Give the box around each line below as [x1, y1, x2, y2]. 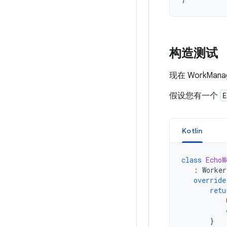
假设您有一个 [169, 91, 220, 101]
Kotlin [182, 126, 203, 135]
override [194, 175, 226, 185]
